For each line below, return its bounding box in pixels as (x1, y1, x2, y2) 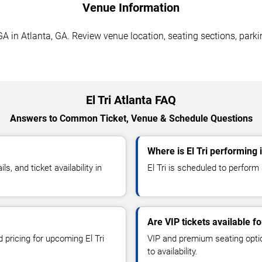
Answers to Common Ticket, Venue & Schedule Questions (9, 112, 253, 124)
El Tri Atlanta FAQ (86, 92, 176, 107)
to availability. (147, 246, 198, 257)
